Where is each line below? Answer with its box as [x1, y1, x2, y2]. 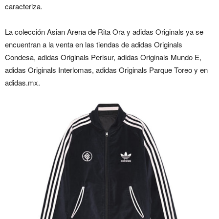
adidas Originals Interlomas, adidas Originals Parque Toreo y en [5, 64, 208, 75]
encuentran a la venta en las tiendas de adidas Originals [5, 39, 182, 49]
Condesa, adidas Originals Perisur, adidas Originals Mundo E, [5, 51, 201, 62]
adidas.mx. [5, 77, 40, 88]
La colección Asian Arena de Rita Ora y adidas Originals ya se [5, 26, 203, 37]
